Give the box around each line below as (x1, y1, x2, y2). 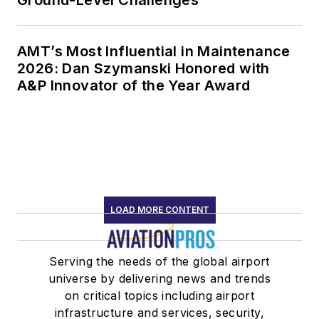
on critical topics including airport (64, 288, 255, 303)
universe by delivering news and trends (48, 271, 271, 286)
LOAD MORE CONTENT (110, 204, 209, 216)
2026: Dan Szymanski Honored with (17, 60, 270, 78)
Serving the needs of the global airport (49, 254, 270, 269)
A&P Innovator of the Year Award (17, 77, 251, 95)
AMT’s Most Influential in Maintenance (17, 43, 291, 61)
